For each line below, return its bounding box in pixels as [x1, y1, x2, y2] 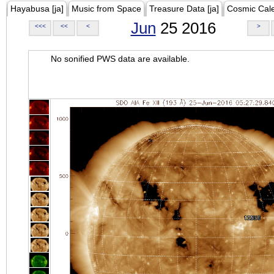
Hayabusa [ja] [10, 4, 64, 13]
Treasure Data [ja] [149, 4, 219, 13]
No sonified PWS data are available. [51, 54, 190, 64]
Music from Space [72, 4, 141, 13]
